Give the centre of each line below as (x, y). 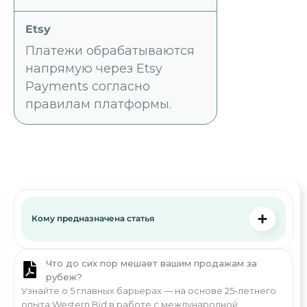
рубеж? (64, 277)
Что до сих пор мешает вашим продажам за (152, 263)
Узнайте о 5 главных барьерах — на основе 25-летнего (149, 290)
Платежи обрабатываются (110, 51)
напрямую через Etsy (94, 69)
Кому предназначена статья (93, 219)
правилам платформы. (98, 105)
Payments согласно (88, 87)
